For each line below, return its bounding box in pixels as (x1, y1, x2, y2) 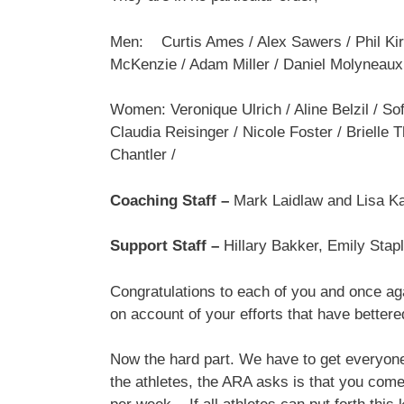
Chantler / (110, 146, 176, 164)
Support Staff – (110, 237, 224, 255)
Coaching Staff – (110, 191, 234, 209)
